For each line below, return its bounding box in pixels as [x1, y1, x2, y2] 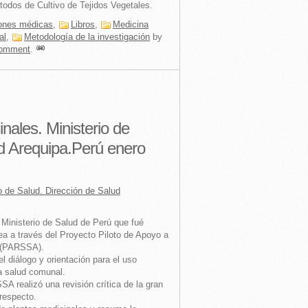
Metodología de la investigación [24, 32, 150, 42]
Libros [71, 19, 95, 30]
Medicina [113, 19, 148, 30]
